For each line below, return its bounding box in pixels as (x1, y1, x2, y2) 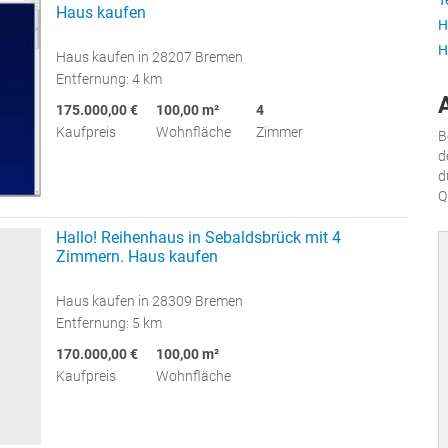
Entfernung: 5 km (56, 314, 162, 331)
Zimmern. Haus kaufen (56, 246, 218, 266)
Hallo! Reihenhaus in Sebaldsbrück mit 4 (56, 227, 341, 247)
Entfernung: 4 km (56, 70, 162, 87)
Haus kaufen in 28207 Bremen (56, 48, 243, 65)
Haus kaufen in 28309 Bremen (56, 292, 243, 309)
